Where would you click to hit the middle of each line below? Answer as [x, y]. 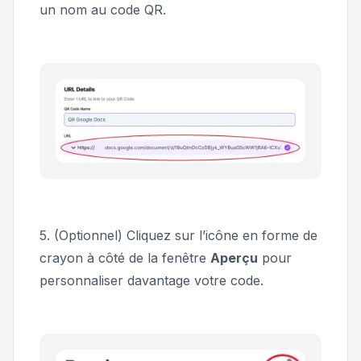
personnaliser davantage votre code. [151, 280]
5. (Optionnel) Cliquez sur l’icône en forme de [178, 235]
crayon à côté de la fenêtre [125, 257]
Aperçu [234, 257]
